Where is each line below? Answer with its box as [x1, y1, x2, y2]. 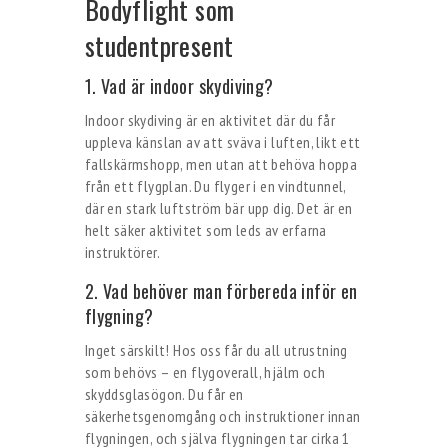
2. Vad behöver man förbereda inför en [84, 278, 358, 304]
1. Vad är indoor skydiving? [84, 73, 274, 99]
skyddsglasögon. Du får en [84, 384, 244, 404]
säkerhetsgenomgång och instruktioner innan [84, 406, 361, 426]
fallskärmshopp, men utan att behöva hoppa [84, 154, 358, 174]
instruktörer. [84, 242, 160, 262]
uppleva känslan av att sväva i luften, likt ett [84, 132, 361, 152]
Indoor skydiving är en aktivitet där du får [84, 110, 335, 130]
